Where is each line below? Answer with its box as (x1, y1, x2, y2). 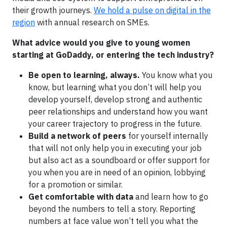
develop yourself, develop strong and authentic (28, 94, 202, 104)
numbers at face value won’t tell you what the (28, 215, 198, 226)
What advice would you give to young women (12, 37, 190, 48)
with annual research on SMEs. (35, 17, 149, 27)
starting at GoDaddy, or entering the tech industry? (12, 49, 214, 60)
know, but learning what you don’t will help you (28, 82, 201, 92)
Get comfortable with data (28, 191, 133, 202)
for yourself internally (126, 130, 208, 141)
